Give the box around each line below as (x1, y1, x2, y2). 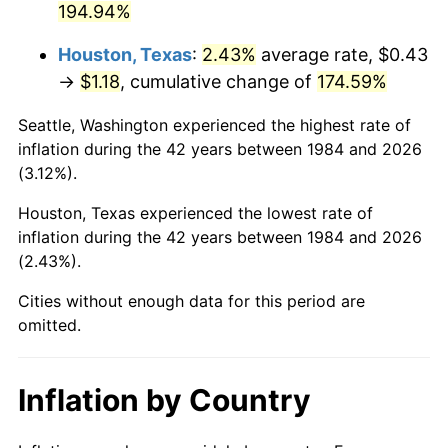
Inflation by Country (18, 381, 311, 418)
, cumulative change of (120, 70, 317, 92)
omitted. (18, 314, 81, 335)
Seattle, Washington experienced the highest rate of (18, 114, 411, 135)
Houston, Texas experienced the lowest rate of (18, 202, 373, 223)
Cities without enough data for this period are (18, 290, 365, 311)
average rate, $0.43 (256, 43, 428, 65)
